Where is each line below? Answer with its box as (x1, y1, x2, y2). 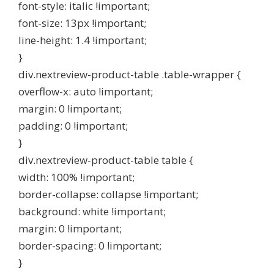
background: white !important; (18, 204, 166, 218)
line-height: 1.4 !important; (18, 33, 147, 47)
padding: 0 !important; (18, 119, 128, 133)
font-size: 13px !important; (18, 16, 146, 30)
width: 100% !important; (18, 170, 135, 184)
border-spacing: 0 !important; (18, 239, 161, 253)
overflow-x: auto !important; (18, 84, 153, 98)
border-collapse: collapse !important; (18, 187, 198, 201)
